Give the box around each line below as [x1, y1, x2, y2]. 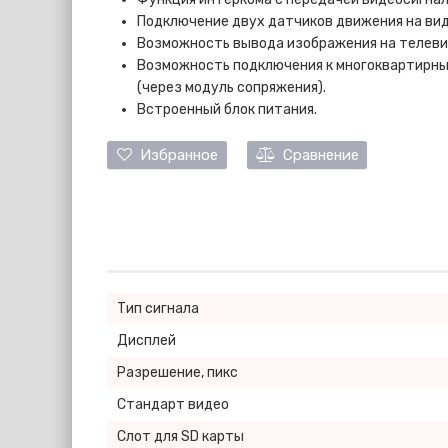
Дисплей [117, 332, 176, 349]
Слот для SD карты [117, 428, 244, 445]
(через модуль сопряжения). [137, 79, 326, 96]
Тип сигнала [117, 300, 199, 317]
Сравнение [274, 146, 359, 164]
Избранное [131, 146, 218, 164]
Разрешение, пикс [117, 364, 238, 381]
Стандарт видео [117, 396, 229, 413]
